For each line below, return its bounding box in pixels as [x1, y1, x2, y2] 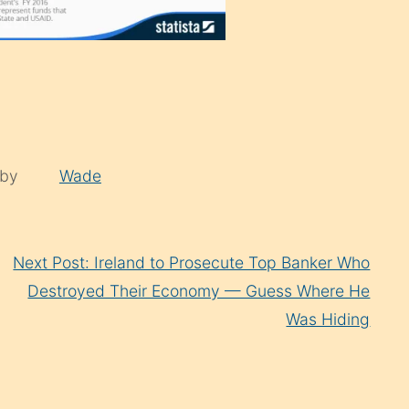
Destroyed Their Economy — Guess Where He [27, 280, 371, 300]
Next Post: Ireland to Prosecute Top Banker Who [13, 252, 371, 272]
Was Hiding [286, 309, 371, 329]
